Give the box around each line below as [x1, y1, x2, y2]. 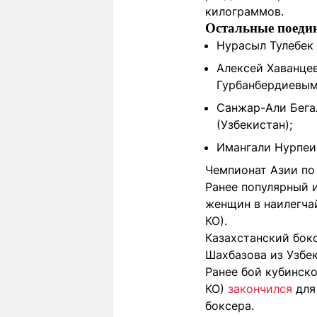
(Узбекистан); [217, 117, 292, 132]
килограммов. [205, 4, 284, 18]
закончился [228, 281, 292, 296]
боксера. [205, 298, 254, 313]
